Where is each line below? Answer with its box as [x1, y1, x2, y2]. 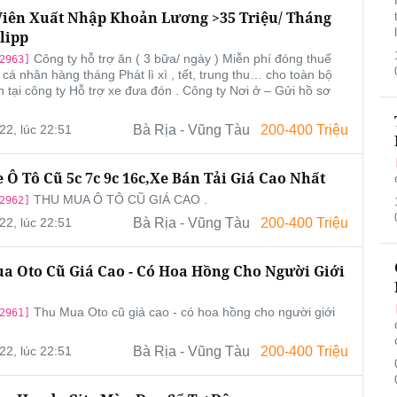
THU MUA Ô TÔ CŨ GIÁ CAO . [29, 192, 207, 207]
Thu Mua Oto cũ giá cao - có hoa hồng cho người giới [29, 305, 335, 320]
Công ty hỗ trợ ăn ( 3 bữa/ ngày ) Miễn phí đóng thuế [29, 51, 331, 66]
